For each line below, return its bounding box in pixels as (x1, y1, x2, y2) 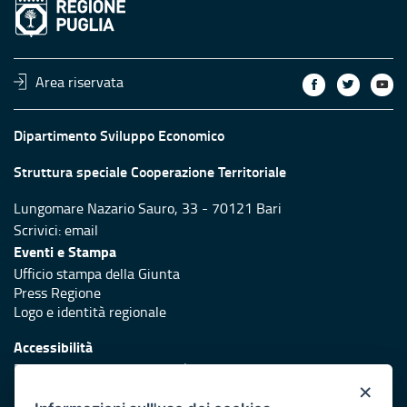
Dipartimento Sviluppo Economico (14, 124, 224, 145)
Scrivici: (14, 219, 65, 240)
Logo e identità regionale (14, 301, 166, 322)
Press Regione (14, 282, 101, 303)
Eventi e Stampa (14, 240, 116, 262)
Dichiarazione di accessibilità (14, 358, 190, 379)
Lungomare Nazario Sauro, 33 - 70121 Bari (14, 197, 282, 218)
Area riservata (35, 71, 124, 92)
